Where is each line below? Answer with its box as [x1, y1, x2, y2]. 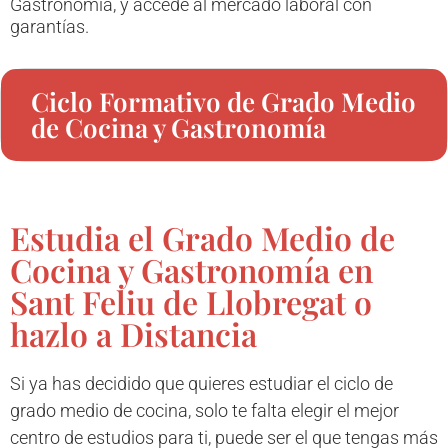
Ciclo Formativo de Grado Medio [31, 83, 416, 119]
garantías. [10, 15, 89, 37]
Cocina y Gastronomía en [10, 247, 373, 291]
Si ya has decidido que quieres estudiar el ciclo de [10, 372, 393, 394]
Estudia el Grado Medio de [10, 215, 395, 259]
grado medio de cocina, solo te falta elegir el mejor [10, 399, 399, 421]
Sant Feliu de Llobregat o [10, 279, 372, 323]
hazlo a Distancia [10, 311, 257, 355]
